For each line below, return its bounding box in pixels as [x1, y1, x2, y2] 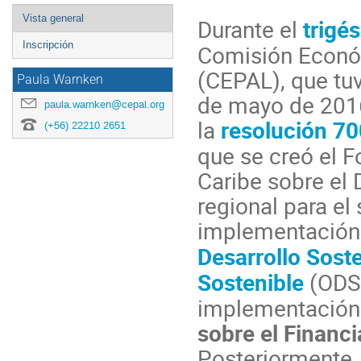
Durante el [197, 13, 303, 44]
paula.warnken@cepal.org [44, 98, 164, 111]
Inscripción [23, 39, 73, 51]
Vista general [23, 12, 84, 24]
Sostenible [197, 266, 304, 297]
